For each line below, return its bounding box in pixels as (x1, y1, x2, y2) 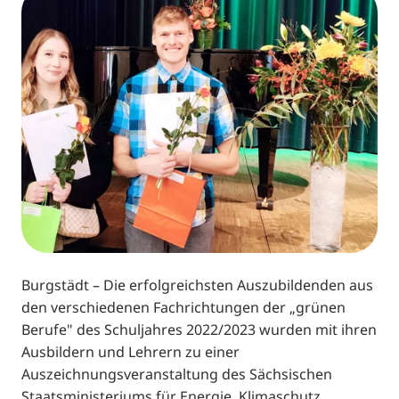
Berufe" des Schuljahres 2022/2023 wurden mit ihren (21, 319, 377, 339)
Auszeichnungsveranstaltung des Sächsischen (21, 363, 332, 384)
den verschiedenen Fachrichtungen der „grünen (21, 297, 346, 317)
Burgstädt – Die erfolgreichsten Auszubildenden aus (21, 274, 373, 295)
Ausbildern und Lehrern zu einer (21, 341, 240, 362)
